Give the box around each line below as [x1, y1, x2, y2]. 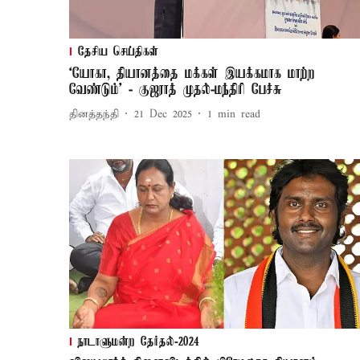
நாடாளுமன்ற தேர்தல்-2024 [78, 335, 199, 350]
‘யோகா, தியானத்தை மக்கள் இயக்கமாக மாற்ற [69, 66, 315, 83]
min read [218, 107, 260, 121]
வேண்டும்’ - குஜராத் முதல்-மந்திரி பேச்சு [69, 82, 282, 99]
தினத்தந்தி [69, 107, 119, 121]
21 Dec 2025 [134, 107, 192, 121]
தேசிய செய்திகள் [78, 45, 158, 60]
